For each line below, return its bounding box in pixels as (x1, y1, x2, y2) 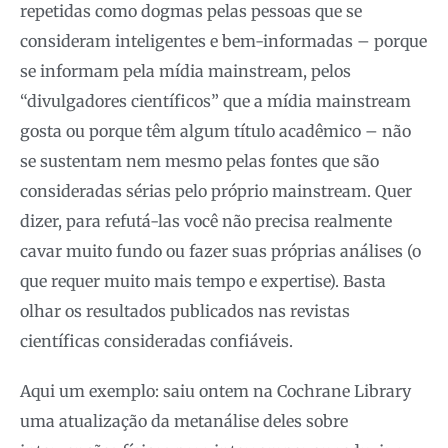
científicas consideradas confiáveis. (20, 331, 293, 352)
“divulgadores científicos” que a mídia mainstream (20, 91, 411, 112)
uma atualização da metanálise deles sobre (20, 411, 348, 432)
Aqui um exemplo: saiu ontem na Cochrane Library (20, 381, 411, 402)
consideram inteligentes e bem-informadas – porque (20, 31, 427, 52)
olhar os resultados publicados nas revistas (20, 301, 350, 322)
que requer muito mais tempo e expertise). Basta (20, 271, 386, 292)
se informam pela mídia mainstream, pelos (20, 61, 351, 82)
